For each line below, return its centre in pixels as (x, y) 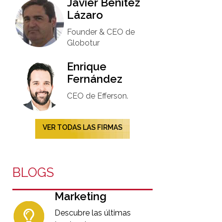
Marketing (81, 196)
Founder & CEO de (101, 32)
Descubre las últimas (93, 213)
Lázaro (85, 15)
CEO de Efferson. (98, 96)
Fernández (95, 79)
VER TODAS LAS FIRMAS (83, 127)
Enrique (87, 66)
